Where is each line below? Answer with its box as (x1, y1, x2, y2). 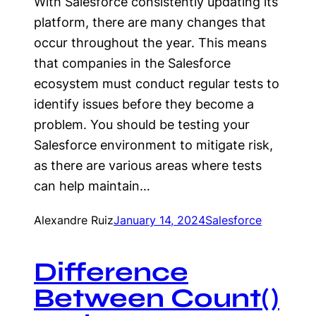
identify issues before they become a (34, 97, 254, 111)
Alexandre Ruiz (34, 213, 114, 227)
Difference (34, 256, 188, 288)
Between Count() (34, 282, 279, 314)
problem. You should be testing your (34, 117, 250, 132)
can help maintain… (34, 178, 150, 193)
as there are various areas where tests (34, 158, 262, 173)
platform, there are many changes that (34, 15, 266, 30)
